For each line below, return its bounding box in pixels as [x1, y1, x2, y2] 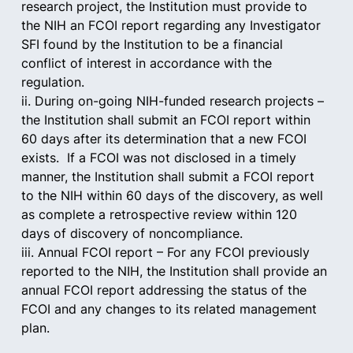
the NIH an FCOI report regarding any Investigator [20, 17, 325, 33]
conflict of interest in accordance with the [20, 55, 276, 71]
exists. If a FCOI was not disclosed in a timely [20, 150, 300, 165]
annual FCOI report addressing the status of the [20, 282, 310, 298]
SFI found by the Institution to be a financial [20, 36, 287, 52]
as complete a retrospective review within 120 [20, 206, 301, 222]
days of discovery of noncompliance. [20, 225, 243, 241]
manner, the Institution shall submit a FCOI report [20, 169, 318, 184]
